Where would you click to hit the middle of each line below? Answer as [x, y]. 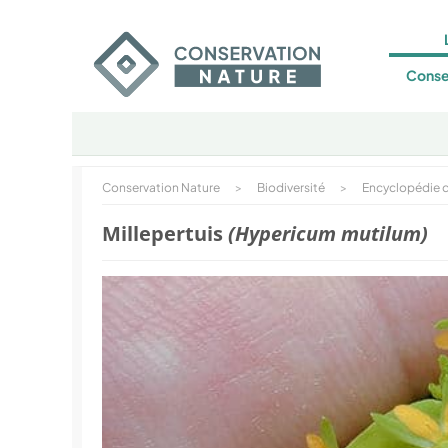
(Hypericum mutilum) [328, 233]
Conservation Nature [161, 187]
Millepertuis [165, 233]
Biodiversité [291, 187]
